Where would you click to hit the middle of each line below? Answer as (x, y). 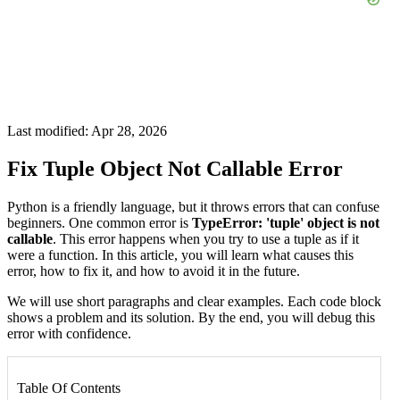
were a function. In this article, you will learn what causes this (180, 254)
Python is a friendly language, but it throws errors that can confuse (193, 206)
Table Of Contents (69, 387)
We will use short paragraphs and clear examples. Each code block (194, 301)
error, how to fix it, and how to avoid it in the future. (154, 271)
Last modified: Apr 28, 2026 (87, 131)
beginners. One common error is (100, 222)
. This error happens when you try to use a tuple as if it (206, 238)
